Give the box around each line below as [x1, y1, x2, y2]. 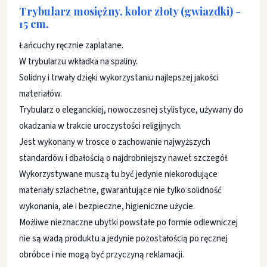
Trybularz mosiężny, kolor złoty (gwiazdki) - [19, 4, 241, 18]
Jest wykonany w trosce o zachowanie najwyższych [19, 136, 210, 148]
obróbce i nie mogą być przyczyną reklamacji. [19, 249, 184, 261]
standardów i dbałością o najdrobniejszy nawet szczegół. [19, 152, 229, 164]
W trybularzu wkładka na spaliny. [19, 55, 138, 68]
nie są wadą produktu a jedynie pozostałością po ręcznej [19, 232, 228, 245]
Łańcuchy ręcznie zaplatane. [19, 39, 123, 52]
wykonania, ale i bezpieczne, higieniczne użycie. [19, 200, 195, 213]
